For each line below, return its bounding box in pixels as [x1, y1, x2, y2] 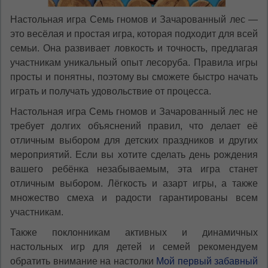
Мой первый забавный [156, 255, 258, 266]
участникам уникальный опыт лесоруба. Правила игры [10, 57, 258, 68]
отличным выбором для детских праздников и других [10, 135, 258, 145]
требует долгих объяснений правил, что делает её [10, 120, 258, 131]
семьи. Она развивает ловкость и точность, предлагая [10, 42, 258, 53]
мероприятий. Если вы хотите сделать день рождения [10, 149, 258, 160]
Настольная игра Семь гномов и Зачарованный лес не [10, 106, 258, 117]
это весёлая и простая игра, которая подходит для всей [10, 28, 258, 39]
